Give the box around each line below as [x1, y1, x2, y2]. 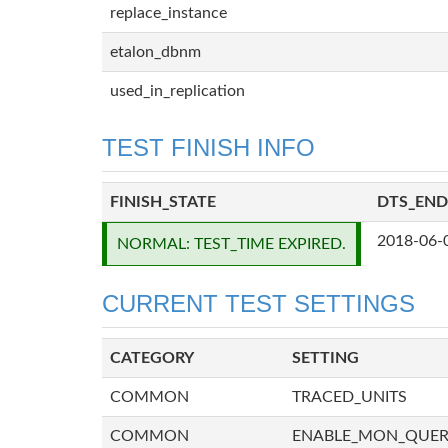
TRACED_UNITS [292, 389, 407, 405]
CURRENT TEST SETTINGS [102, 290, 415, 317]
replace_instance [110, 5, 227, 21]
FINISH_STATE [110, 194, 216, 210]
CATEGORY [110, 350, 194, 366]
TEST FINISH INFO [102, 134, 315, 161]
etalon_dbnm [110, 44, 201, 60]
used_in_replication [110, 83, 245, 99]
